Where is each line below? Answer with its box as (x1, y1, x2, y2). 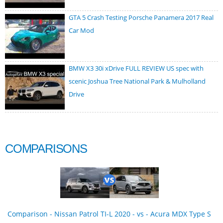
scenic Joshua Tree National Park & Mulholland (69, 76, 206, 86)
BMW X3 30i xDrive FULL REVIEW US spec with (69, 63, 204, 73)
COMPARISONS (5, 141, 87, 155)
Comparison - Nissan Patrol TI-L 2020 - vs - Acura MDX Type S (7, 209, 212, 219)
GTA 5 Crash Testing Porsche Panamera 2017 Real (69, 12, 214, 22)
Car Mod (69, 25, 94, 35)
